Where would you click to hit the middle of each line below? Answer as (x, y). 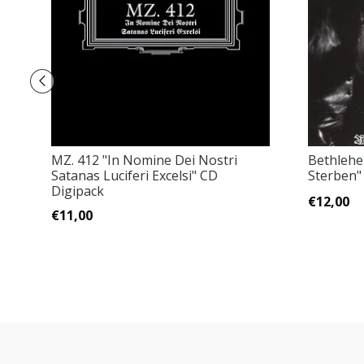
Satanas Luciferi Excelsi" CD (134, 176)
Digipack (78, 191)
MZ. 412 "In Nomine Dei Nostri (144, 160)
